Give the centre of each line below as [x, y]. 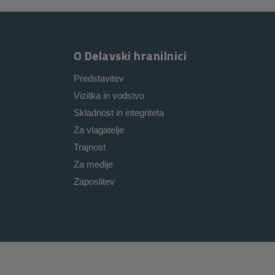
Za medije [93, 165]
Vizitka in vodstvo [109, 96]
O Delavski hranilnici [130, 56]
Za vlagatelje [99, 130]
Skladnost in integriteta [118, 113]
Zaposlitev [94, 182]
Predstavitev [99, 79]
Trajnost [89, 147]
